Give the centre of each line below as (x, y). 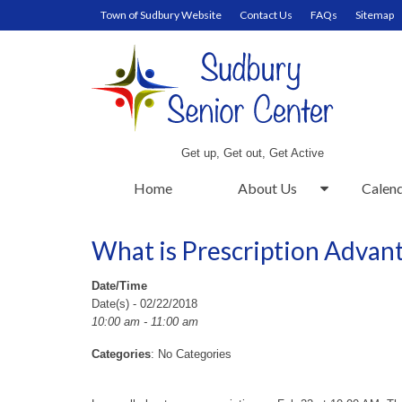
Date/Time (119, 286)
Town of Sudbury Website (161, 15)
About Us (267, 188)
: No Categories (191, 354)
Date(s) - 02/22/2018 (144, 304)
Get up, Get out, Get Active (253, 153)
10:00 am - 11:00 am (145, 322)
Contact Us (266, 15)
